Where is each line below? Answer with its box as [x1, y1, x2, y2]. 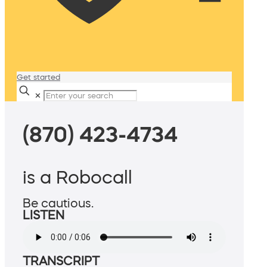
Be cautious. [23, 197, 94, 210]
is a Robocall [23, 168, 132, 187]
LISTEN [23, 209, 64, 222]
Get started [17, 73, 60, 81]
